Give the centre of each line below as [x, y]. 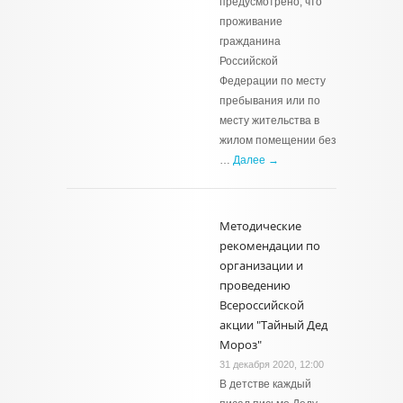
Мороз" [241, 345]
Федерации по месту [273, 81]
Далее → [256, 160]
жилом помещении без [278, 140]
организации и [261, 265]
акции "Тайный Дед [273, 325]
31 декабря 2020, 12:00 [272, 364]
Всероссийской [262, 305]
